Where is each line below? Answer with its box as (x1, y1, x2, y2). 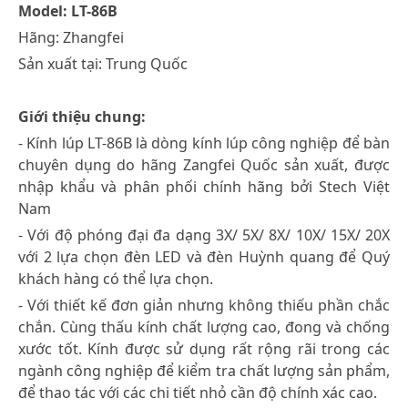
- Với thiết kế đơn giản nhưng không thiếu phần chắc (18, 294, 390, 315)
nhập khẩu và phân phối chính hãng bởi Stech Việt (18, 176, 390, 197)
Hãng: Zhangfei (18, 26, 124, 47)
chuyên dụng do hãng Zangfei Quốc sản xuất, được (18, 154, 390, 175)
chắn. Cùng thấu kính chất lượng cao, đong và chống (18, 316, 390, 337)
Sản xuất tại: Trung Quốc (18, 53, 188, 74)
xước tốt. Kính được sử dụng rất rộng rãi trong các (18, 338, 390, 359)
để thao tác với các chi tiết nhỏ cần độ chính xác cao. (18, 382, 377, 403)
